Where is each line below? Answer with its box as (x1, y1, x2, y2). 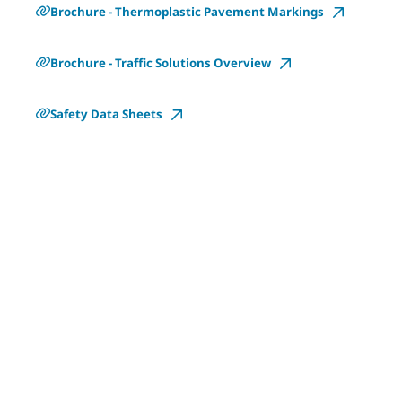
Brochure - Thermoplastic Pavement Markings (50, 3, 324, 20)
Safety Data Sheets (50, 105, 162, 122)
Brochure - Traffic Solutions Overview (50, 54, 271, 71)
